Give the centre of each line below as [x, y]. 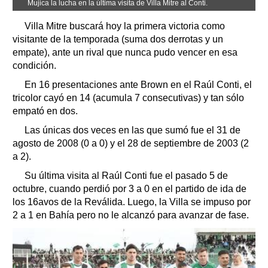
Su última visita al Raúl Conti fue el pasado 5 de [126, 175]
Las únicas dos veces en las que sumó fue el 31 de [133, 130]
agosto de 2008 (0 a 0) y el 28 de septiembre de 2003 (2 [131, 143]
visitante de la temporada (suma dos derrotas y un [118, 39]
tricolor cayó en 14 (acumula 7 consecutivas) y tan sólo [128, 98]
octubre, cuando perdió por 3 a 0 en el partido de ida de [130, 188]
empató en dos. [45, 111]
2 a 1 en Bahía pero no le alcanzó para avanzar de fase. [131, 215]
